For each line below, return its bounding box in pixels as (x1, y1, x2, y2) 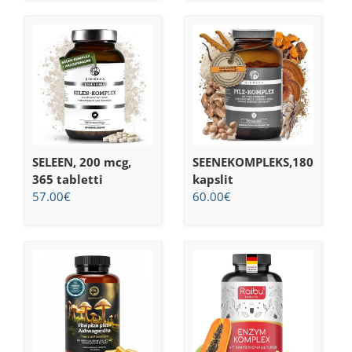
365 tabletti (32, 170, 103, 187)
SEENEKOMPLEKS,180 (192, 153, 313, 170)
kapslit (192, 170, 233, 187)
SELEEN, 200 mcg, (32, 153, 131, 170)
